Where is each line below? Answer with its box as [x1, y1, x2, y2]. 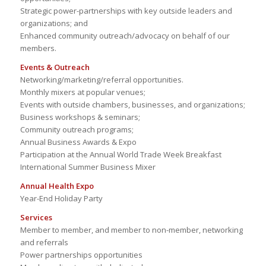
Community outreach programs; [20, 124, 134, 135]
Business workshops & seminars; [20, 112, 140, 123]
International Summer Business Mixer [20, 161, 156, 173]
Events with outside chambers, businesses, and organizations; [20, 99, 245, 110]
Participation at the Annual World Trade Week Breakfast [20, 149, 221, 160]
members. [20, 43, 56, 54]
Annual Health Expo [20, 180, 94, 192]
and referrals [20, 237, 68, 248]
